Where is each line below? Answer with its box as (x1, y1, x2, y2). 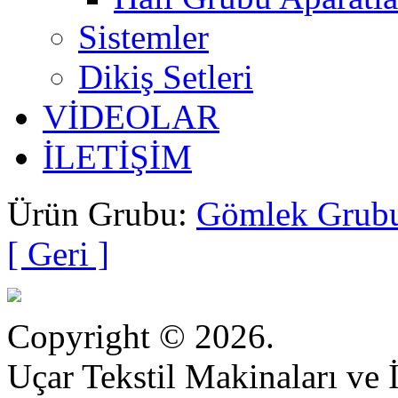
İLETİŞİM (43, 137, 192, 176)
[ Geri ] (7, 234, 109, 273)
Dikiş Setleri (78, 57, 253, 96)
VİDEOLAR (43, 97, 219, 136)
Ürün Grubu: (7, 194, 196, 233)
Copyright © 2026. (7, 316, 275, 355)
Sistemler (78, 17, 209, 56)
